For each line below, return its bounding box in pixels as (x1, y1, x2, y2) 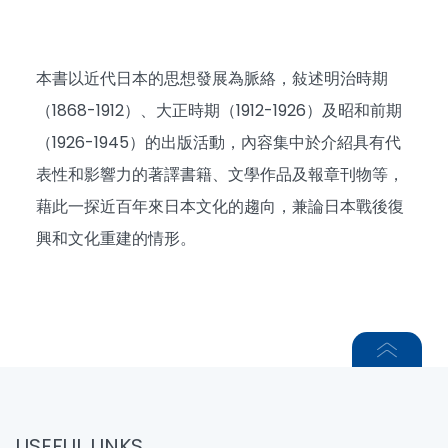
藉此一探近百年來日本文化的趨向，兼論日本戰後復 (36, 195, 404, 218)
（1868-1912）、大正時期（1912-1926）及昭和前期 (36, 99, 402, 122)
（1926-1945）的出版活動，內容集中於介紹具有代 (36, 131, 401, 154)
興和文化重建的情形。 (36, 227, 196, 250)
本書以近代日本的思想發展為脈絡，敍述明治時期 (36, 67, 388, 90)
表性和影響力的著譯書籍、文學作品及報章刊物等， (36, 163, 404, 186)
